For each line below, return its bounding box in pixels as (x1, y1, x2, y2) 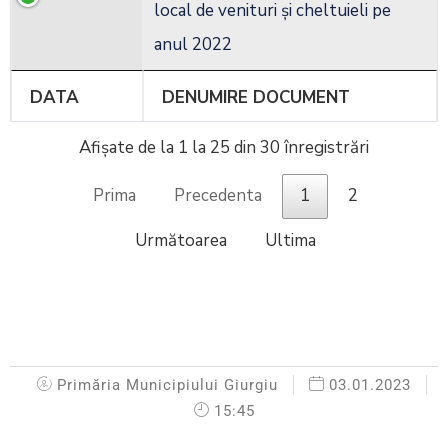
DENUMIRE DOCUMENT (162, 86, 350, 110)
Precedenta (173, 184, 262, 208)
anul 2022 (154, 33, 232, 57)
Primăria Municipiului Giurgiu (56, 375, 278, 394)
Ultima (264, 229, 316, 253)
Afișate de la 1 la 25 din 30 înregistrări (79, 136, 369, 160)
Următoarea (134, 229, 227, 253)
